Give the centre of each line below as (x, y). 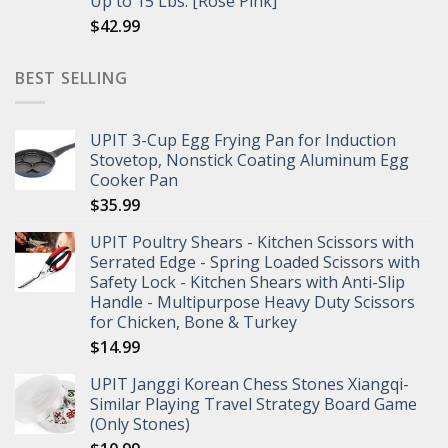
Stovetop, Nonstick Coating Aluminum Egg (249, 160)
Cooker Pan (134, 180)
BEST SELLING (71, 77)
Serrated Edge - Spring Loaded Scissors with (255, 262)
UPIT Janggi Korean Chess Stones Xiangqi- (249, 384)
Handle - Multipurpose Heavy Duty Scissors (252, 302)
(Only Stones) (140, 424)
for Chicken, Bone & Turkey (193, 322)
